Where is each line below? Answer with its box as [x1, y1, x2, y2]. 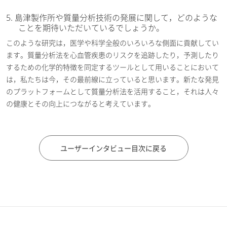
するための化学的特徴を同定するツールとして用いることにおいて [6, 62, 219, 72]
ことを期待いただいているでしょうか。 [18, 22, 164, 33]
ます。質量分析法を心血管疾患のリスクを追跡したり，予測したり [6, 50, 219, 60]
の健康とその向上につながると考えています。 [6, 99, 155, 108]
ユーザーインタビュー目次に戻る [60, 143, 167, 153]
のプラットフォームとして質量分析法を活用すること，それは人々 [6, 87, 219, 96]
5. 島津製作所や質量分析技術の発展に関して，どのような [6, 12, 217, 23]
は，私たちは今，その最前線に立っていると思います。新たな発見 [6, 74, 219, 84]
